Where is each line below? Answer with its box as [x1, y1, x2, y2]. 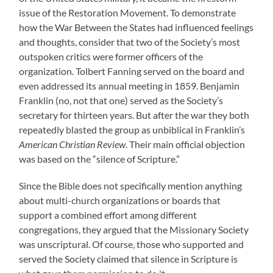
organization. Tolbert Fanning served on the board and [19, 65, 245, 77]
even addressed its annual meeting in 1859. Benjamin [19, 79, 240, 91]
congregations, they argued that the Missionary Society [19, 223, 249, 235]
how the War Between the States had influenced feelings [19, 21, 254, 33]
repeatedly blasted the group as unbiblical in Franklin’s [19, 123, 246, 135]
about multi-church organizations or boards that [19, 194, 221, 206]
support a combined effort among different [19, 208, 197, 221]
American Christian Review [19, 138, 126, 150]
